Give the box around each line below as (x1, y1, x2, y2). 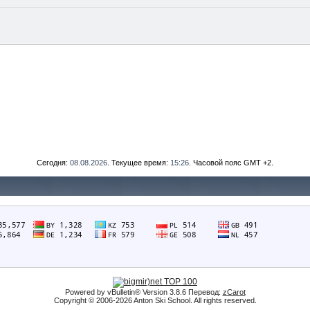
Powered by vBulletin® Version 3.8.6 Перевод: (64, 288, 223, 296)
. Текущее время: (107, 158, 170, 167)
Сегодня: (37, 158, 70, 167)
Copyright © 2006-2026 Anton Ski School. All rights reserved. (53, 296, 257, 304)
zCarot (222, 288, 246, 296)
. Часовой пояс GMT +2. (189, 158, 273, 167)
